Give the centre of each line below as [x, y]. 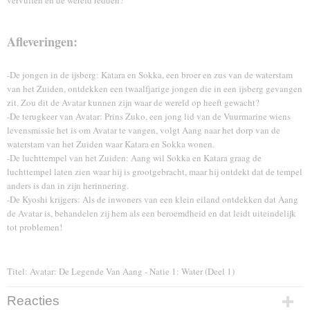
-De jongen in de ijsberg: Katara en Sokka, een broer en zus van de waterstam [150, 75]
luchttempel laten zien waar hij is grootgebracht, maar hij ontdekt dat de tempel [155, 172]
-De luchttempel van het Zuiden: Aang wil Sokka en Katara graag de [134, 158]
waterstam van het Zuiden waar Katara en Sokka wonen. [111, 144]
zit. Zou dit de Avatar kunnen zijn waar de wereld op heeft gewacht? [133, 102]
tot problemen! [36, 227]
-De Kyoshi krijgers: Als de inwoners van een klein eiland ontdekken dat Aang [153, 199]
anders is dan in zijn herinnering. [68, 185]
